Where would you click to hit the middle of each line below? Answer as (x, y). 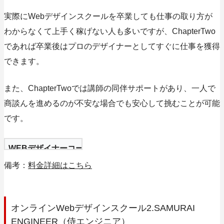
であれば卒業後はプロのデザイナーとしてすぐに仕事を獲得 (112, 46)
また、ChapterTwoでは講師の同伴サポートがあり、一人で (110, 88)
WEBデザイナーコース (50, 148)
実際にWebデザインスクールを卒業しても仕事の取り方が (108, 16)
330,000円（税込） (134, 148)
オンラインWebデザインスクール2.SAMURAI (103, 208)
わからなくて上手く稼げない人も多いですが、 (88, 31)
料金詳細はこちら (60, 165)
